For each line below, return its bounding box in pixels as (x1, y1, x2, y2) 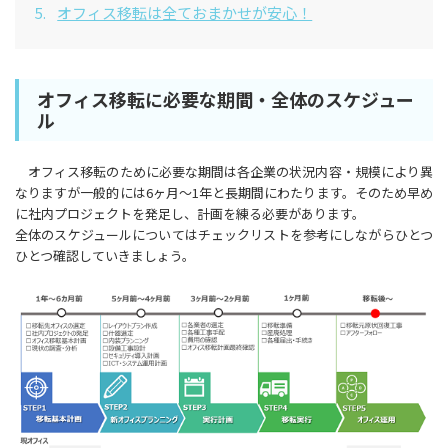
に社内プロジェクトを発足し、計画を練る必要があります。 (15, 204, 365, 223)
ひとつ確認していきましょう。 (15, 246, 195, 265)
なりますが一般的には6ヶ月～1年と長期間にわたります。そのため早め (15, 183, 433, 202)
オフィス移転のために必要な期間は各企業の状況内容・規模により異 (15, 162, 433, 181)
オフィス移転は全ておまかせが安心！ (57, 2, 313, 23)
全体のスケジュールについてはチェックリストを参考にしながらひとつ (15, 225, 433, 244)
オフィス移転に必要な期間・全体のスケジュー (37, 86, 414, 112)
